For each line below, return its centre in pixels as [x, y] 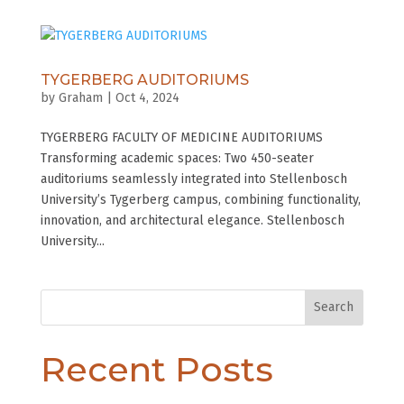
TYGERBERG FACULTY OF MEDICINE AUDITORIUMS [181, 137]
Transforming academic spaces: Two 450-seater [177, 158]
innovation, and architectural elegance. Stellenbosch [192, 220]
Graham [80, 97]
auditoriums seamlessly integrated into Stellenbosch [193, 179]
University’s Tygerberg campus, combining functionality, [200, 199]
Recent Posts [156, 369]
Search [334, 308]
